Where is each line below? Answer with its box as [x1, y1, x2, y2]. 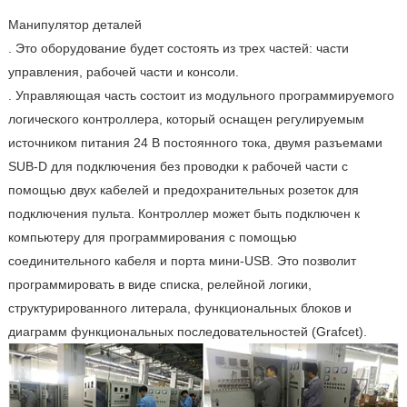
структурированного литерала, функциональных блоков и [7, 301, 352, 316]
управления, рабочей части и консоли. [7, 65, 239, 80]
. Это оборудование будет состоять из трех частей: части [7, 41, 349, 56]
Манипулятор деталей [7, 17, 142, 33]
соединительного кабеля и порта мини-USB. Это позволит [7, 253, 356, 269]
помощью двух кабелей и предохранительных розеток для [7, 183, 359, 198]
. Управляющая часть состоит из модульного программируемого [7, 88, 394, 104]
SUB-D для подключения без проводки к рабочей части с [7, 159, 348, 174]
